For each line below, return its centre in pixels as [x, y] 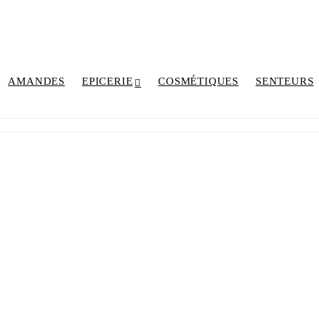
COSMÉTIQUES [199, 81]
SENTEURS [285, 81]
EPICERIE [107, 81]
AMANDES [36, 81]
